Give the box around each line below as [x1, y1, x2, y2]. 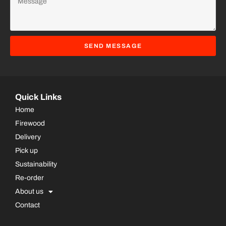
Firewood [15, 120, 45, 128]
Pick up [15, 147, 38, 155]
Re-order [15, 174, 44, 182]
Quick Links [15, 92, 62, 102]
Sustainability [15, 160, 57, 168]
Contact [15, 201, 40, 209]
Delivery [15, 133, 41, 141]
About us [15, 188, 43, 196]
